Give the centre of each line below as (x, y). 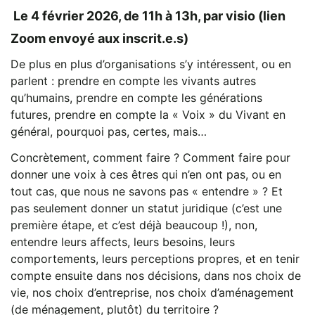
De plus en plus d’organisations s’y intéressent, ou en (151, 64)
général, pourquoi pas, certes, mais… (109, 131)
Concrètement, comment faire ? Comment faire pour (150, 157)
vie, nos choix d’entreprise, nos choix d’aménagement (152, 292)
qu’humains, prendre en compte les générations (136, 97)
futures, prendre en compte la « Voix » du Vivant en (148, 114)
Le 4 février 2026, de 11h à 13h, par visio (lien (148, 15)
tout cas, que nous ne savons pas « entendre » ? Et (147, 191)
